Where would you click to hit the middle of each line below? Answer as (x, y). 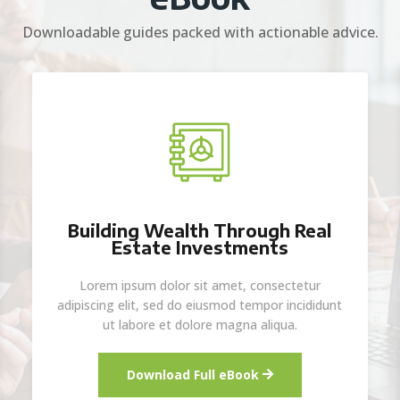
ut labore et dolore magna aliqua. (200, 324)
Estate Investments (200, 247)
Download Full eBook (192, 374)
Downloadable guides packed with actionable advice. (200, 32)
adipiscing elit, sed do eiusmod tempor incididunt (200, 304)
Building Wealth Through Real (200, 230)
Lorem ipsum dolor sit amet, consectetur (200, 285)
